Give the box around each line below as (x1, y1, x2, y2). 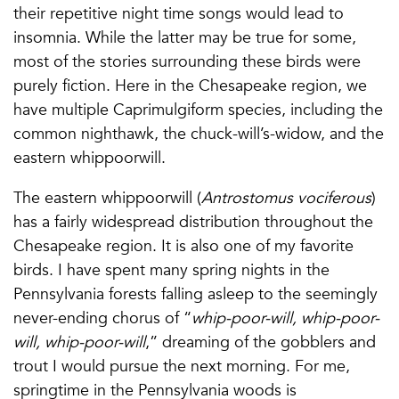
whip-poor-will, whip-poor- (191, 306, 379, 329)
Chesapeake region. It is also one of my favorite (13, 234, 354, 256)
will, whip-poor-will (13, 330, 145, 353)
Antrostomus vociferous (201, 186, 371, 208)
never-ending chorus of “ (13, 306, 191, 329)
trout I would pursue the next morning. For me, (13, 354, 350, 377)
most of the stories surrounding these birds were (13, 50, 361, 72)
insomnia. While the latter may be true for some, (13, 26, 356, 48)
